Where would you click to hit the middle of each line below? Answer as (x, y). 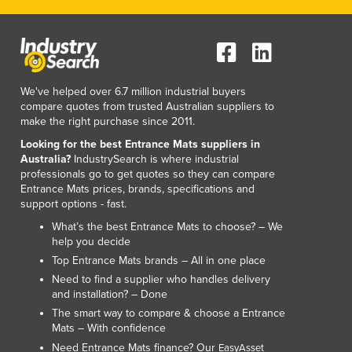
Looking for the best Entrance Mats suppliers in (140, 144)
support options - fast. (73, 203)
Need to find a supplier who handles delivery (161, 279)
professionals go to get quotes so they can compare (148, 174)
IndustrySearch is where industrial (155, 159)
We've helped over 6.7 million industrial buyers (133, 91)
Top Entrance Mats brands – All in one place (159, 260)
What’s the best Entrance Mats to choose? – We (167, 226)
